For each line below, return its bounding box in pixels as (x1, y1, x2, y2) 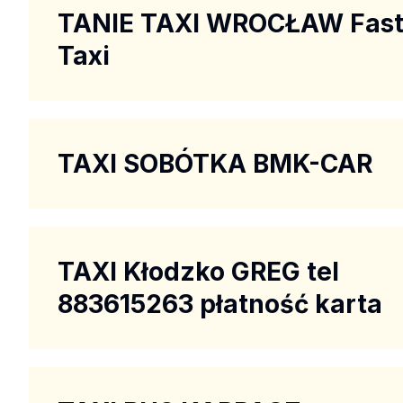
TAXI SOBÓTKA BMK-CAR (58, 148, 372, 179)
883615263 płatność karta (58, 288, 382, 319)
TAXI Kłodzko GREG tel (58, 255, 339, 287)
